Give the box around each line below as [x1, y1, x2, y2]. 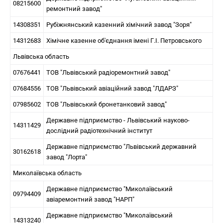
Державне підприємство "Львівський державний [46, 143, 197, 150]
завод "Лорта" [46, 153, 87, 161]
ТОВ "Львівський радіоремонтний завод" [46, 69, 170, 76]
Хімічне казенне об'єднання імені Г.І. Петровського [46, 37, 202, 44]
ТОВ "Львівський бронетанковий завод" [46, 101, 167, 108]
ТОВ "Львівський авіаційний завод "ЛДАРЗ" [46, 85, 178, 92]
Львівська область [13, 53, 69, 60]
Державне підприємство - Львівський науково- [46, 116, 190, 124]
